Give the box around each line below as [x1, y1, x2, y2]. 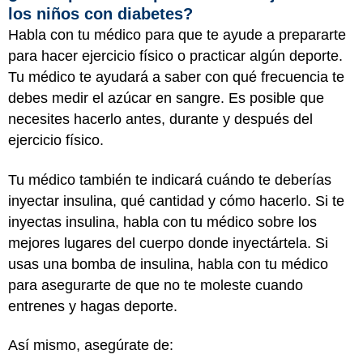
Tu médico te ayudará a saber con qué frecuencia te [8, 69, 344, 85]
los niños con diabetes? [8, 5, 193, 23]
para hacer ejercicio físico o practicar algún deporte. [8, 48, 343, 64]
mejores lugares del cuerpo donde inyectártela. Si [8, 234, 328, 251]
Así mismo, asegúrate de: [8, 337, 173, 353]
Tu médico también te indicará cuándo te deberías [8, 171, 331, 188]
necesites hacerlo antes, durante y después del [8, 111, 313, 127]
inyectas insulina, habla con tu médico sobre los [8, 213, 317, 230]
